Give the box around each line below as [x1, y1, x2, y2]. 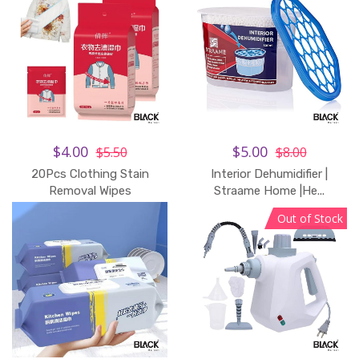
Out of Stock [277, 211, 343, 226]
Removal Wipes [48, 184, 131, 198]
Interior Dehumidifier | [211, 167, 328, 181]
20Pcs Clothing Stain [30, 167, 149, 181]
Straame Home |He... [214, 184, 325, 198]
